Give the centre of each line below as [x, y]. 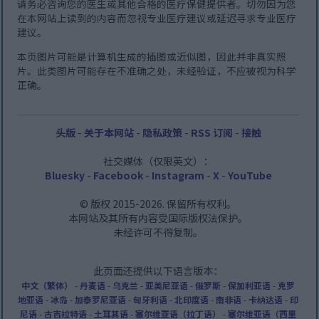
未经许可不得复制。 [158, 232]
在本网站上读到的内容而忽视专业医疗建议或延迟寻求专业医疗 [157, 17]
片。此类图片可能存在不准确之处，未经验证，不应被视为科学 [157, 70]
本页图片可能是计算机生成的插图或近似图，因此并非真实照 [152, 56]
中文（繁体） [47, 285]
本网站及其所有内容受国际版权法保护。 [158, 218]
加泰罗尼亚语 [101, 299]
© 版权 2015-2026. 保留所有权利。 [158, 203]
